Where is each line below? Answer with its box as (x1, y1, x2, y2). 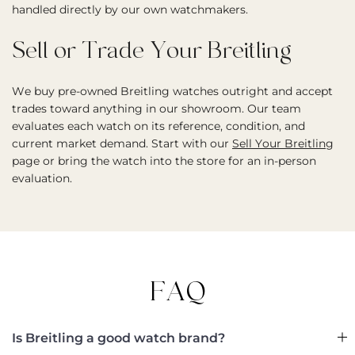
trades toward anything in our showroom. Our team (12, 101, 301, 116)
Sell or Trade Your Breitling (12, 36, 292, 64)
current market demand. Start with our (12, 136, 232, 151)
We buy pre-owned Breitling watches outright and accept (12, 84, 333, 98)
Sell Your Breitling (232, 136, 334, 151)
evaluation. (12, 171, 72, 185)
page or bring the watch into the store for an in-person (12, 154, 316, 168)
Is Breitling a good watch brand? (12, 330, 225, 345)
